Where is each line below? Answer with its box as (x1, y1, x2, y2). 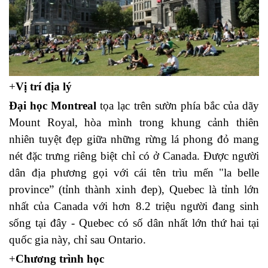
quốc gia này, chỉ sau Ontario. (9, 233, 146, 246)
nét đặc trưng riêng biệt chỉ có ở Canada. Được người (9, 149, 259, 162)
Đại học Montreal (9, 99, 97, 112)
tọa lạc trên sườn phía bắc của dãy (96, 99, 260, 112)
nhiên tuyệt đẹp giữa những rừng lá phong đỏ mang (9, 132, 259, 145)
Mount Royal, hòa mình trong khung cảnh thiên (9, 115, 259, 129)
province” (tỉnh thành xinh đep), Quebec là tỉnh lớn (9, 182, 259, 196)
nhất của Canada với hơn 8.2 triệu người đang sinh (9, 199, 259, 212)
